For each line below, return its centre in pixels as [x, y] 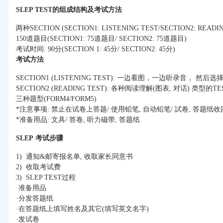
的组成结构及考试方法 [87, 10]
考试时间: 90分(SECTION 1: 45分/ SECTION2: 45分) [96, 49]
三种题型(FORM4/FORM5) [56, 99]
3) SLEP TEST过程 [46, 178]
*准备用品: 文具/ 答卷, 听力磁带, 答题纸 [78, 120]
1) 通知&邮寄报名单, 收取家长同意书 [74, 157]
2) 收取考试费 [38, 167]
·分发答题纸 [35, 199]
